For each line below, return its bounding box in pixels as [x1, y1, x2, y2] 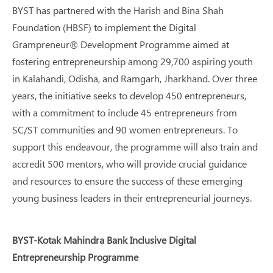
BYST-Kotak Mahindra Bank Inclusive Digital [12, 233, 196, 246]
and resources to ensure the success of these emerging [12, 174, 243, 187]
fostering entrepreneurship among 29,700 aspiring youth [12, 55, 253, 68]
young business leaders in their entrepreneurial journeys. [12, 191, 252, 204]
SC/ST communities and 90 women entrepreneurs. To [12, 123, 238, 136]
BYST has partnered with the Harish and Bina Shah [12, 4, 224, 16]
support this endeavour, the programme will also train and [12, 140, 258, 153]
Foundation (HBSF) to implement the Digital [12, 21, 196, 34]
